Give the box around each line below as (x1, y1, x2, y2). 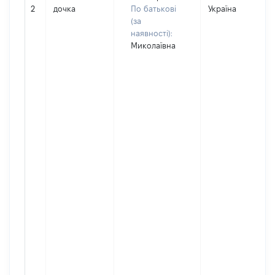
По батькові (131, 4, 176, 13)
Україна (208, 4, 236, 13)
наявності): (131, 29, 172, 37)
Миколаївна (131, 41, 176, 50)
